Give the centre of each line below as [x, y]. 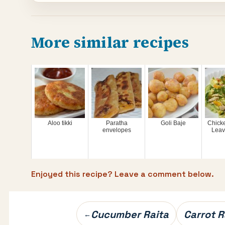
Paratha [117, 123]
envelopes [117, 130]
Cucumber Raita [130, 214]
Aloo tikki [60, 123]
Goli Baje [173, 123]
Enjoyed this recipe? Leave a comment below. [123, 174]
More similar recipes [110, 42]
